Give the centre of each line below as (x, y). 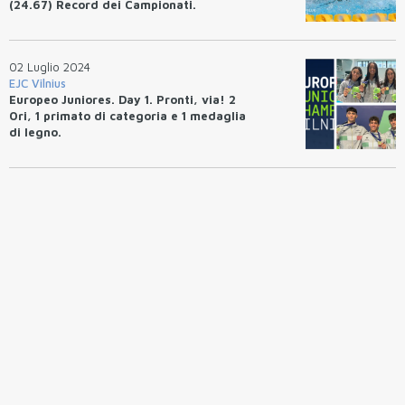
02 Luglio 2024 (50, 66)
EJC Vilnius (38, 83)
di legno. (35, 132)
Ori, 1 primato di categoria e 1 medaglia (127, 115)
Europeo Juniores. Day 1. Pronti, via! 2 (122, 99)
